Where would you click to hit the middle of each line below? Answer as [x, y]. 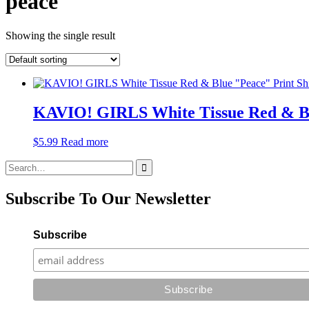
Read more [84, 141]
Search [20, 164]
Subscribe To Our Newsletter [108, 198]
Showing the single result [60, 35]
